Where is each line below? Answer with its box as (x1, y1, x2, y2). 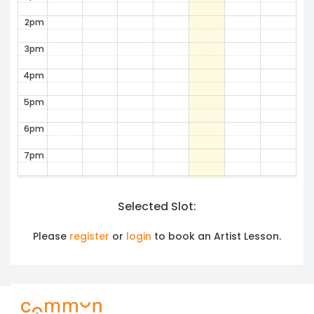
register (69, 228, 109, 243)
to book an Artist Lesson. (151, 228, 281, 243)
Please (33, 228, 69, 243)
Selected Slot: (118, 198, 196, 214)
